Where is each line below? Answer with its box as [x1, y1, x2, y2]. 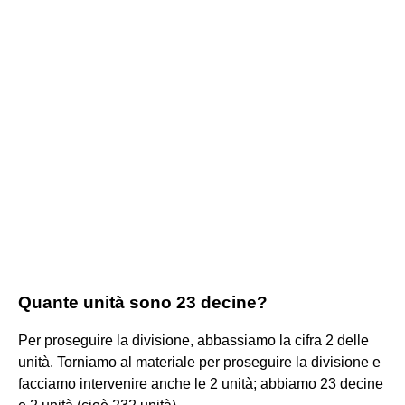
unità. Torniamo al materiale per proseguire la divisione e [18, 353, 381, 370]
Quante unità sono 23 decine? [18, 292, 268, 312]
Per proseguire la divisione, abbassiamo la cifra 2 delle [18, 332, 369, 348]
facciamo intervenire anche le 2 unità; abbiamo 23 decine [18, 375, 383, 391]
